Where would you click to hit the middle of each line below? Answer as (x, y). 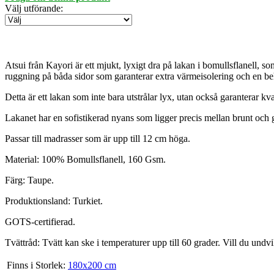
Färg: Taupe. (29, 180)
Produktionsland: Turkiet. (54, 201)
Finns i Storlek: (36, 265)
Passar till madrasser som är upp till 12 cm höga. (98, 139)
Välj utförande (33, 9)
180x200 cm (92, 265)
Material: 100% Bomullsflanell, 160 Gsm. (85, 160)
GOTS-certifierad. (40, 222)
